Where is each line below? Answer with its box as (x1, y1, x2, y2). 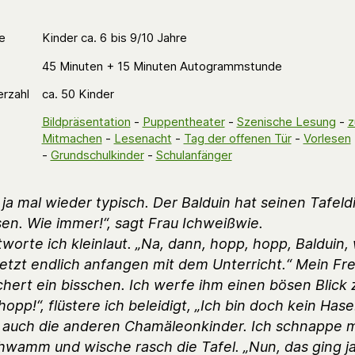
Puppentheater (142, 114, 225, 129)
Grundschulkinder (50, 147, 144, 162)
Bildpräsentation (41, 114, 131, 129)
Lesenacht (113, 131, 172, 146)
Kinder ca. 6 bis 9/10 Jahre (41, 30, 187, 45)
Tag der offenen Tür (183, 131, 292, 146)
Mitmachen (41, 131, 102, 146)
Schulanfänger (155, 147, 232, 162)
